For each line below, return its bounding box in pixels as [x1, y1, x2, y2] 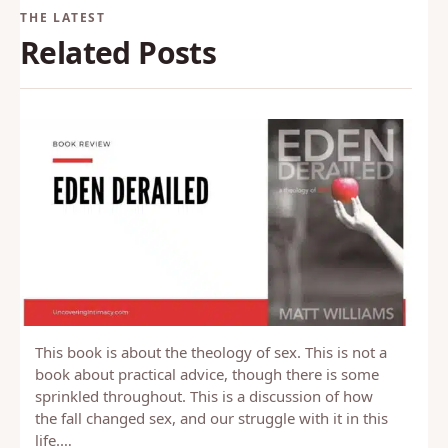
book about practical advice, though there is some [35, 364, 379, 385]
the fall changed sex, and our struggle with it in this [35, 408, 388, 429]
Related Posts [20, 32, 217, 73]
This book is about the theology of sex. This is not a [35, 342, 387, 363]
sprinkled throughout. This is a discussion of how [35, 386, 373, 407]
